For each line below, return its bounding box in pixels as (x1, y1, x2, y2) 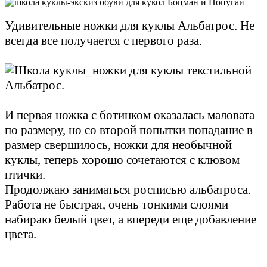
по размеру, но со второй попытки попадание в (5, 122, 253, 137)
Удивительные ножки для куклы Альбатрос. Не (5, 18, 254, 33)
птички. (5, 167, 45, 182)
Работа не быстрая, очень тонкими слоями (5, 197, 228, 212)
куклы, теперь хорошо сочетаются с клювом (5, 152, 240, 167)
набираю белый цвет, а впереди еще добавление (5, 212, 256, 226)
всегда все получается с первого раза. (5, 33, 202, 48)
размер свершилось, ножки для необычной (5, 137, 232, 152)
